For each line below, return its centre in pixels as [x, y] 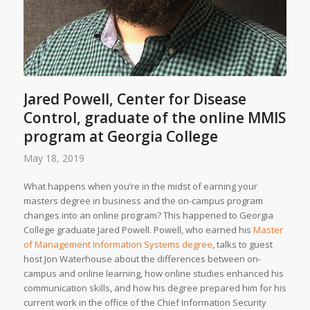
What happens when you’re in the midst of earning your [140, 186]
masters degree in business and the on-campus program [143, 200]
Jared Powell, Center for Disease [135, 99]
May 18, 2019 [54, 158]
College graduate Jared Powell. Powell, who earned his [138, 229]
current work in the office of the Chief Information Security [145, 302]
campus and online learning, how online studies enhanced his [153, 273]
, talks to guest [242, 244]
